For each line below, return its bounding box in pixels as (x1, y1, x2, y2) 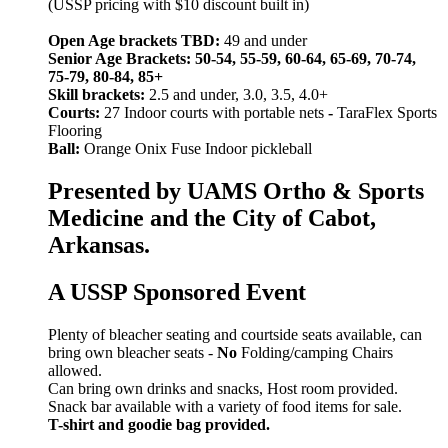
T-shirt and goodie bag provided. (48, 415, 270, 433)
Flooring (48, 122, 102, 140)
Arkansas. (48, 232, 150, 259)
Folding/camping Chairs (237, 343, 393, 361)
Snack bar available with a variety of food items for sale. (48, 397, 402, 415)
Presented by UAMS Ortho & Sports (48, 178, 424, 205)
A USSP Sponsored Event (48, 279, 306, 306)
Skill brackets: (48, 86, 149, 104)
